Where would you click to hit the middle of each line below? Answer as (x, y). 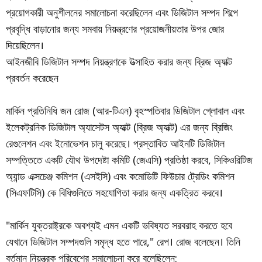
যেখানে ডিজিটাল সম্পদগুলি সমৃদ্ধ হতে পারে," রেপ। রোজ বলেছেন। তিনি (123, 242)
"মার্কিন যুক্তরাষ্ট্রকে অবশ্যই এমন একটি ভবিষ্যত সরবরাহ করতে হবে (119, 225)
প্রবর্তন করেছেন (32, 78)
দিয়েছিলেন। (25, 45)
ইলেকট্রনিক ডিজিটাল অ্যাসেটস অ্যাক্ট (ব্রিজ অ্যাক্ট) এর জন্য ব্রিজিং (119, 127)
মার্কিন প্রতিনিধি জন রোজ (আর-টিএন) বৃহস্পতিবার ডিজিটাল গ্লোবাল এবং (125, 111)
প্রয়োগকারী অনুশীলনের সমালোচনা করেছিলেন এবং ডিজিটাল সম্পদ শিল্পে (122, 12)
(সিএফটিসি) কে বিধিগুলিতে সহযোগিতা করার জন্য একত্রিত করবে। (114, 192)
